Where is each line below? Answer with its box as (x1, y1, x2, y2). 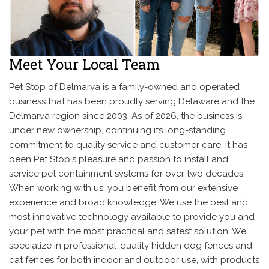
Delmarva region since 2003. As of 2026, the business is (9, 110, 242, 122)
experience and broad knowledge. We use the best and (9, 197, 248, 208)
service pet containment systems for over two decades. (9, 168, 245, 180)
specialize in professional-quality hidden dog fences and (9, 240, 252, 252)
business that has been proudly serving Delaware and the (9, 96, 255, 107)
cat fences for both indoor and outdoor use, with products (9, 255, 259, 266)
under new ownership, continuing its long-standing (9, 125, 226, 136)
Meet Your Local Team (9, 55, 160, 74)
